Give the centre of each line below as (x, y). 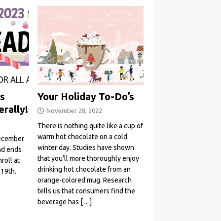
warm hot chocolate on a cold (83, 137)
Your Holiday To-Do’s (86, 97)
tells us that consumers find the (87, 191)
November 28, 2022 (74, 111)
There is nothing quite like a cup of (91, 126)
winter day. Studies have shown (86, 148)
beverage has (59, 202)
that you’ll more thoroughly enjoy (89, 159)
